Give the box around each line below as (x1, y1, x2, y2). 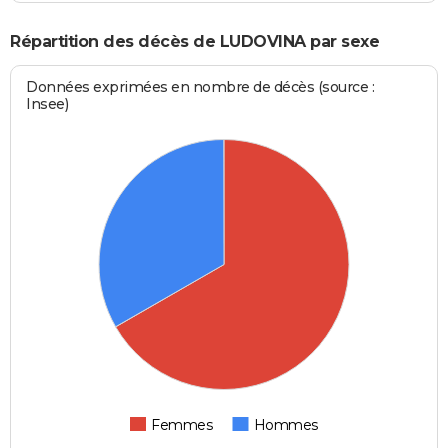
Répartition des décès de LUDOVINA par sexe (10, 31, 379, 51)
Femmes (151, 416, 213, 435)
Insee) (26, 95, 69, 114)
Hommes (253, 416, 318, 435)
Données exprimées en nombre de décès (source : (26, 78, 375, 97)
